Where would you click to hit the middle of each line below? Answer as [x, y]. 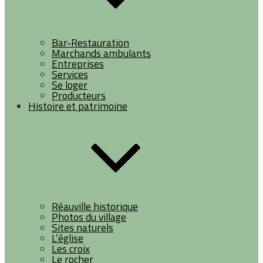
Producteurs [79, 95]
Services [70, 74]
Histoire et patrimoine [78, 106]
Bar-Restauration [90, 43]
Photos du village [89, 217]
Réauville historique [95, 206]
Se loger [70, 85]
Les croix [71, 249]
